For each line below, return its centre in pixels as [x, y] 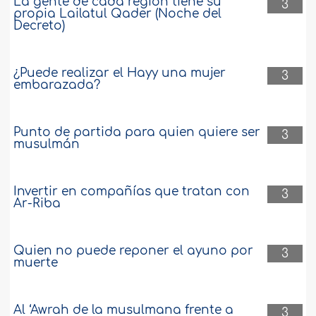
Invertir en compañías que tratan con [132, 192]
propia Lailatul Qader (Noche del [118, 14]
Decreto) [39, 26]
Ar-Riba [37, 204]
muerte [36, 263]
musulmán [47, 145]
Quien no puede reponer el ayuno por [134, 251]
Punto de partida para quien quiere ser [137, 133]
